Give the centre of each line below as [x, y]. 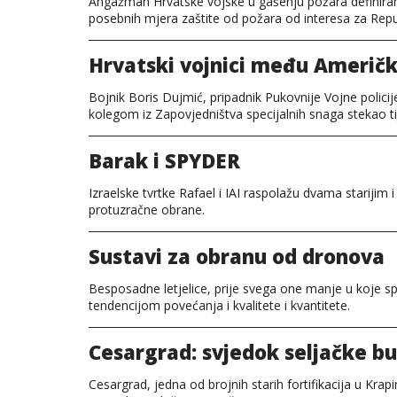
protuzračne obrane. [147, 210]
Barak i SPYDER [164, 160]
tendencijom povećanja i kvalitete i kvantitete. [219, 305]
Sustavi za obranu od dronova [237, 256]
